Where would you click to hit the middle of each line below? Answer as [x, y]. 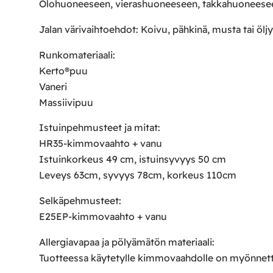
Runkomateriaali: [77, 55]
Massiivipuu [66, 102]
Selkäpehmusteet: [80, 201]
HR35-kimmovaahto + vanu [101, 144]
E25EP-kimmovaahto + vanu [103, 217]
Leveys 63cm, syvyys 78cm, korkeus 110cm [138, 175]
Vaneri [53, 86]
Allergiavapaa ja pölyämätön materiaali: [127, 242]
